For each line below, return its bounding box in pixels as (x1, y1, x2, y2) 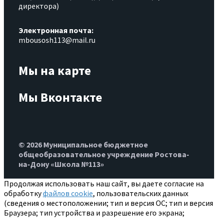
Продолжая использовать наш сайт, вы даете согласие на (4, 179, 204, 189)
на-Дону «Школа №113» (18, 159, 104, 169)
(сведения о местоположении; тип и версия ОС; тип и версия (4, 198, 213, 208)
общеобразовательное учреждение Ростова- (18, 149, 189, 160)
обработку (4, 188, 43, 199)
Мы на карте (18, 62, 91, 79)
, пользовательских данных (93, 188, 188, 199)
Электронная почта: (18, 25, 93, 35)
